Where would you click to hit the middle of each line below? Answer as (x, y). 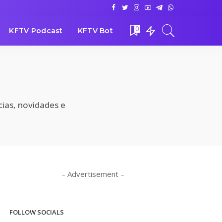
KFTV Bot (95, 31)
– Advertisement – (93, 174)
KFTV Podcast (36, 31)
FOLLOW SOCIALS (37, 212)
